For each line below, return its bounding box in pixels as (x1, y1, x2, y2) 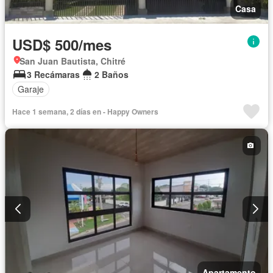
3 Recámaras (27, 68, 80, 80)
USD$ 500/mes (12, 34, 112, 55)
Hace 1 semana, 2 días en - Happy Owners (12, 105, 158, 117)
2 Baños (94, 68, 129, 80)
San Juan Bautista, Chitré (19, 54, 126, 67)
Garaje (18, 83, 44, 96)
